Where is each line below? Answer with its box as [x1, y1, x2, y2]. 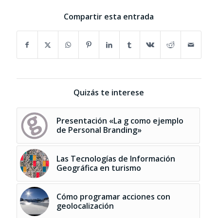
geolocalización [56, 200, 114, 211]
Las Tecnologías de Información [56, 153, 175, 164]
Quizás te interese [73, 87, 145, 98]
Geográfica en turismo [56, 162, 141, 173]
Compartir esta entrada [64, 11, 154, 22]
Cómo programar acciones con [56, 191, 170, 202]
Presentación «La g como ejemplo [56, 115, 183, 126]
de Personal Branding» [56, 124, 142, 135]
